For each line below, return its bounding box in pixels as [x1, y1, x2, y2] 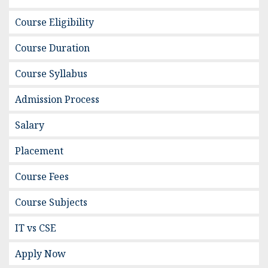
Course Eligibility [15, 16, 94, 29]
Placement [15, 144, 63, 158]
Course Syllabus [15, 67, 87, 81]
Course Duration [15, 41, 90, 55]
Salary [15, 118, 44, 132]
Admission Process [15, 93, 99, 106]
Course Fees [15, 170, 69, 184]
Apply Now [15, 247, 66, 261]
